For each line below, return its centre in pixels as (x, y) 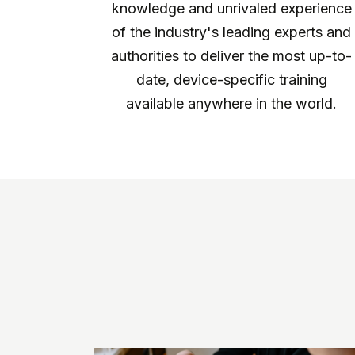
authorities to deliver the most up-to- (231, 56)
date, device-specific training (231, 80)
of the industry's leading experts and (231, 32)
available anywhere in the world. (231, 104)
